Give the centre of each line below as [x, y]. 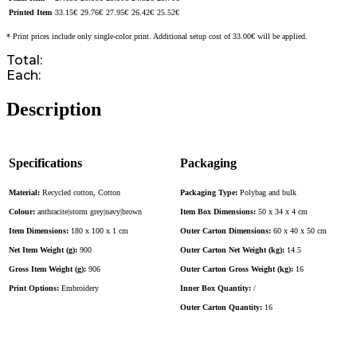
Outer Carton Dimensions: [227, 230]
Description [54, 110]
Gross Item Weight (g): [49, 269]
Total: [24, 61]
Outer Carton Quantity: [222, 307]
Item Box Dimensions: [219, 211]
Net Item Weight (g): [44, 249]
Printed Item [30, 13]
